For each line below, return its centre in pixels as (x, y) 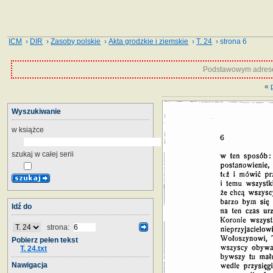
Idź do (22, 206)
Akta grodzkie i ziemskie (149, 41)
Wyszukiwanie (36, 111)
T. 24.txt (34, 248)
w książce (28, 129)
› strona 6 (230, 41)
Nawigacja (30, 265)
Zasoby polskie (76, 41)
